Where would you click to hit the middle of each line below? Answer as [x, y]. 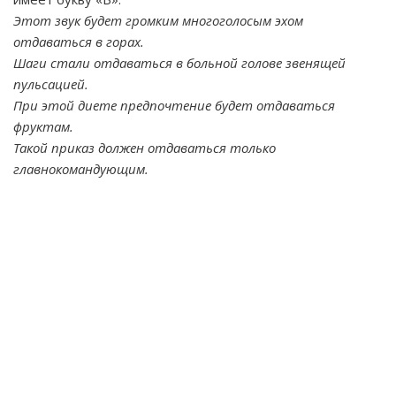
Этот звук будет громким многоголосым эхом [158, 20]
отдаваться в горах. [79, 42]
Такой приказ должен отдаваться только [145, 148]
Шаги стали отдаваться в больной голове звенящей [179, 63]
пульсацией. [51, 84]
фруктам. [43, 126]
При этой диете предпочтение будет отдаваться [174, 105]
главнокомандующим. [81, 169]
